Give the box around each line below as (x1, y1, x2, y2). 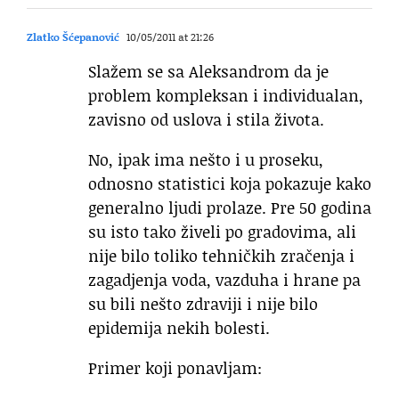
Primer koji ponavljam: (88, 356, 262, 380)
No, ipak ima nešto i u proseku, (88, 148, 323, 172)
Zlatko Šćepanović (27, 29, 119, 45)
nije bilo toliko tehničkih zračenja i (88, 244, 354, 268)
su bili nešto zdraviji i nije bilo (88, 292, 318, 316)
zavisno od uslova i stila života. (88, 108, 324, 132)
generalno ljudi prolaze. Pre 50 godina (88, 196, 371, 220)
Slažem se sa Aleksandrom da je (88, 60, 329, 84)
